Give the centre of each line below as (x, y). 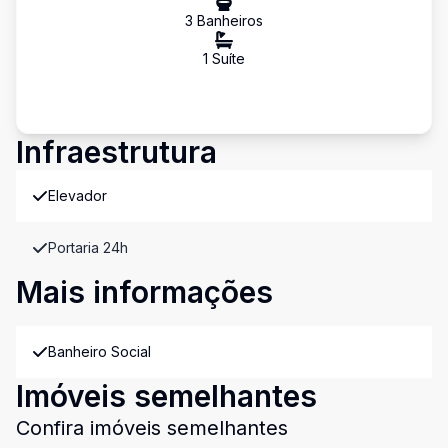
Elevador (77, 195)
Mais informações (144, 292)
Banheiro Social (99, 351)
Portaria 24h (88, 247)
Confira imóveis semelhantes (152, 428)
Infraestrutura (116, 152)
